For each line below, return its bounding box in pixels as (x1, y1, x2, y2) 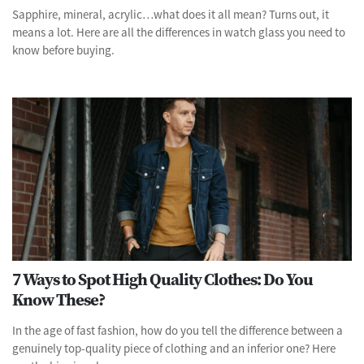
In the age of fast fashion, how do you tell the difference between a (12, 322, 343, 338)
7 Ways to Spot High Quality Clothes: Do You (12, 266, 313, 291)
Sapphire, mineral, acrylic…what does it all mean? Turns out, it (12, 6, 329, 22)
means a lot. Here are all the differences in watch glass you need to (12, 24, 345, 40)
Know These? (12, 287, 105, 311)
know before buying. (12, 41, 115, 58)
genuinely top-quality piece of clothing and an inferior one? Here (12, 340, 336, 356)
